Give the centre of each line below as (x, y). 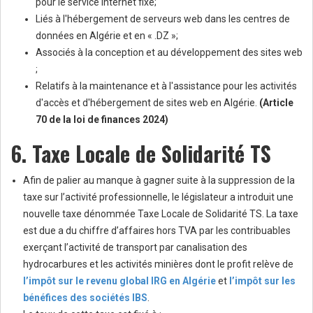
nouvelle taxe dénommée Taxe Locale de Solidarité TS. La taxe (161, 214)
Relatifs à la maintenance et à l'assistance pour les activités (166, 86)
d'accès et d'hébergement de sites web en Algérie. (147, 103)
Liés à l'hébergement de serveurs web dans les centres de (163, 19)
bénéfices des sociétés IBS (85, 298)
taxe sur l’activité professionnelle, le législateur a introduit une (158, 197)
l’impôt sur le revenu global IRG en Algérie (119, 281)
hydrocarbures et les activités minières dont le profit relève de (158, 264)
